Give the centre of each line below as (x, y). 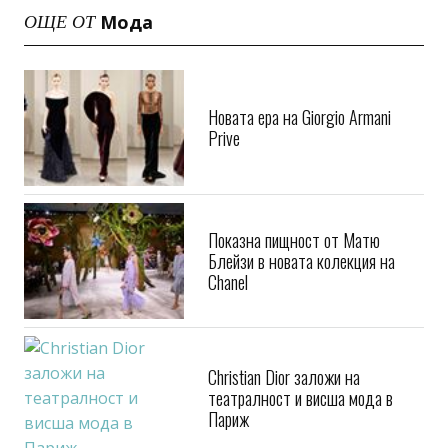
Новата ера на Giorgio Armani (299, 117)
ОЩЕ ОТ (59, 22)
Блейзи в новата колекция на (301, 260)
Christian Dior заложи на (284, 377)
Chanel (228, 281)
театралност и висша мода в (300, 398)
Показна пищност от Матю (294, 239)
